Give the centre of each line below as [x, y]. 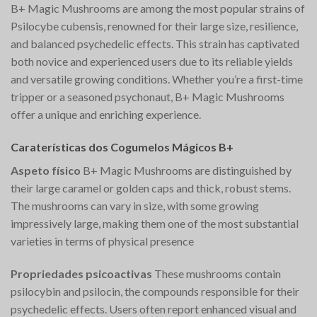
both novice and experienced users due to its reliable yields [152, 62]
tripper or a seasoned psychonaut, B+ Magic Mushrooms [148, 97]
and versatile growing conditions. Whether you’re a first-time [157, 79]
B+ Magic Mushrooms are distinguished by [186, 171]
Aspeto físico [46, 171]
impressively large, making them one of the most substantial [155, 224]
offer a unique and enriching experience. [106, 115]
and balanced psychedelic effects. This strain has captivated [155, 44]
